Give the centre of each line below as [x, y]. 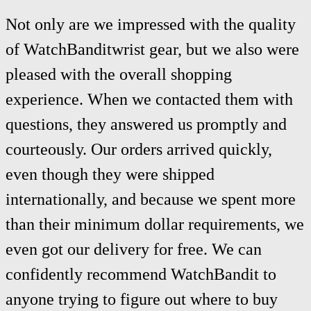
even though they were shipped [110, 174]
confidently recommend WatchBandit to [141, 274]
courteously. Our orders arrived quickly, [139, 149]
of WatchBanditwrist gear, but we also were [152, 49]
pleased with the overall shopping [119, 74]
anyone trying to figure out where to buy [142, 299]
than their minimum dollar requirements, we [155, 224]
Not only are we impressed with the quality [151, 24]
